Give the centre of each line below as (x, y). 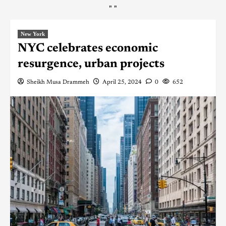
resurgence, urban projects (91, 64)
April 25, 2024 (122, 82)
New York (33, 34)
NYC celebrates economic (88, 48)
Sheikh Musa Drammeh (58, 82)
